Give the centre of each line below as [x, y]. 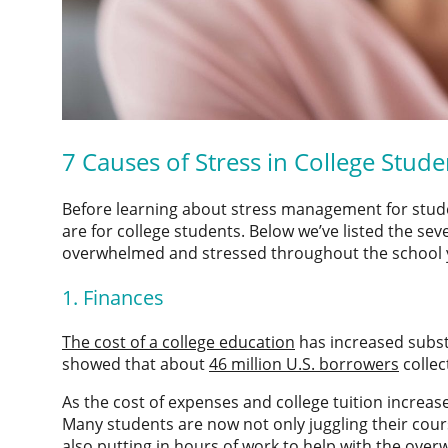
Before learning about [146, 209]
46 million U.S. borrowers [304, 364]
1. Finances [113, 298]
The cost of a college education [178, 342]
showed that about [135, 364]
